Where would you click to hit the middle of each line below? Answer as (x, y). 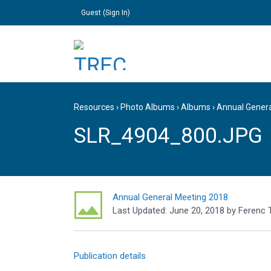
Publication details (110, 256)
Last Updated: (140, 211)
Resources (94, 107)
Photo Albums (148, 107)
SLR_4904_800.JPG (168, 135)
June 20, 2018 (197, 211)
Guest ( (93, 13)
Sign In (116, 13)
